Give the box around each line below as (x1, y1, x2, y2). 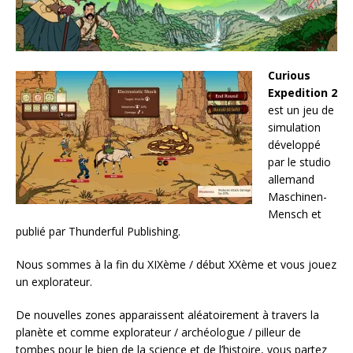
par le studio (268, 154, 331, 169)
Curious (268, 67, 310, 83)
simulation (268, 119, 321, 135)
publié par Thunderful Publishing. (16, 223, 180, 239)
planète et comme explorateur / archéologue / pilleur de (16, 324, 301, 340)
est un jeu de (268, 102, 334, 117)
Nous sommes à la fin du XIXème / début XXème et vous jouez (16, 256, 336, 272)
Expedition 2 (268, 84, 337, 100)
